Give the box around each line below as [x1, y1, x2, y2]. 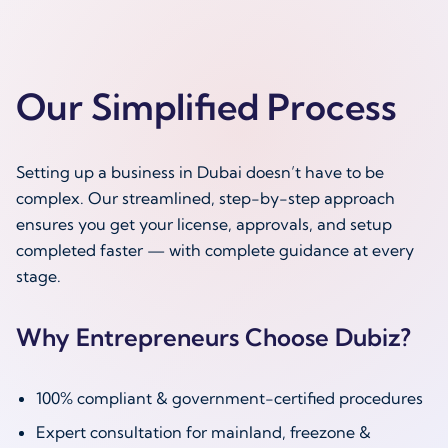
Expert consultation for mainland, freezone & [36, 422, 371, 442]
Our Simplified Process [16, 84, 397, 129]
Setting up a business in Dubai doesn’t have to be [16, 162, 384, 182]
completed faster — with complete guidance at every [16, 240, 414, 260]
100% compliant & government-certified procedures [36, 388, 423, 408]
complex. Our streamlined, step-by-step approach [16, 188, 395, 208]
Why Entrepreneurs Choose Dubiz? [16, 322, 411, 352]
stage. [16, 266, 61, 286]
